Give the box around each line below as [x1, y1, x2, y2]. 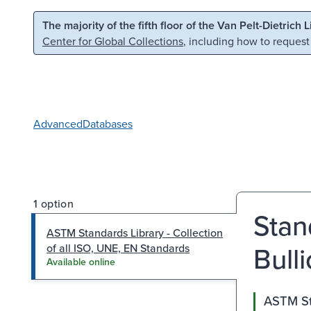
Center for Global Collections [42, 33, 183, 49]
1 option [33, 195, 74, 211]
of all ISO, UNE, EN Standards [47, 239, 190, 255]
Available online [47, 254, 115, 269]
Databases [83, 115, 133, 131]
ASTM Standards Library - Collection [47, 224, 223, 240]
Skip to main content [19, 16, 119, 31]
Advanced [33, 115, 83, 131]
